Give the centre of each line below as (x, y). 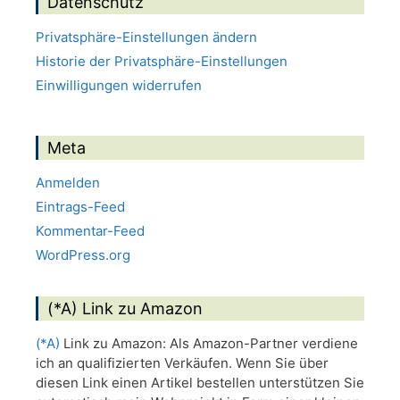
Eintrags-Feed (80, 207)
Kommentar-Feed (90, 231)
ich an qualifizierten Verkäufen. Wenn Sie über (182, 363)
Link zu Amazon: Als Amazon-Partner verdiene (209, 344)
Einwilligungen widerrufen (119, 86)
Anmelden (68, 183)
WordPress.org (83, 255)
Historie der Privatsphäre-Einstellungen (162, 62)
